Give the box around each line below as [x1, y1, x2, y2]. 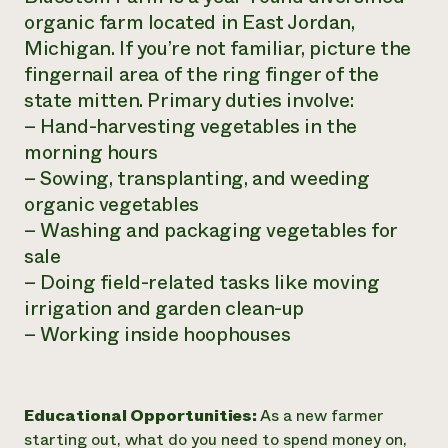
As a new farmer [260, 404, 384, 427]
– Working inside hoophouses [24, 320, 291, 349]
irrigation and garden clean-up [24, 294, 305, 323]
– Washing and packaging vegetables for [24, 216, 397, 245]
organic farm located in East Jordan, [24, 8, 355, 37]
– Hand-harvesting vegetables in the [24, 112, 358, 141]
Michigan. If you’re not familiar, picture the [24, 34, 412, 63]
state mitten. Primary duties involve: [24, 86, 354, 115]
